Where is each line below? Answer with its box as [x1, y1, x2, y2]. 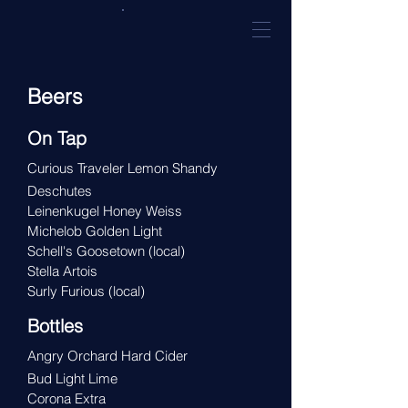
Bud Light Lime [27, 370, 117, 387]
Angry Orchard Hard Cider [27, 347, 188, 364]
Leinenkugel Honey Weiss [27, 202, 182, 219]
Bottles [27, 314, 83, 337]
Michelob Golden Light [27, 222, 162, 240]
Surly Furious [27, 282, 108, 300]
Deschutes [27, 182, 92, 199]
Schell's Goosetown [27, 242, 148, 260]
